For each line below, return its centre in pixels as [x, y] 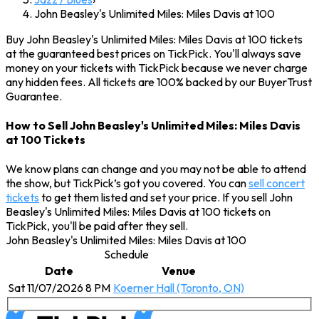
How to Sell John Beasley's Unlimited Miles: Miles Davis [153, 126]
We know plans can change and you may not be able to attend [156, 169]
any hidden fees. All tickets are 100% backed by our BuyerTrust [159, 82]
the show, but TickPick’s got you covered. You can [127, 183]
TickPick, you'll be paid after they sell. [97, 226]
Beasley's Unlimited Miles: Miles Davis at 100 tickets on [138, 212]
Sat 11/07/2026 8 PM [59, 288]
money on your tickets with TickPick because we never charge [157, 67]
